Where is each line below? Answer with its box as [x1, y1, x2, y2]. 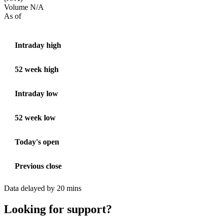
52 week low [15, 113, 56, 122]
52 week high [15, 65, 59, 74]
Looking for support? [4, 202, 112, 216]
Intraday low [15, 89, 58, 98]
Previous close [15, 161, 62, 170]
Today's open [15, 137, 59, 146]
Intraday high [15, 40, 61, 49]
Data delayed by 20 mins [4, 184, 81, 192]
